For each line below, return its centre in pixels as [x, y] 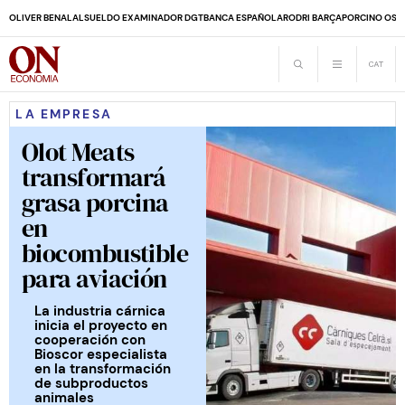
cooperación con [90, 339]
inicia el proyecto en [101, 325]
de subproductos [91, 383]
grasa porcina [95, 202]
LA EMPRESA [64, 114]
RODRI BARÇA [312, 18]
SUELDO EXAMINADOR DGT [144, 18]
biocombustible [105, 253]
